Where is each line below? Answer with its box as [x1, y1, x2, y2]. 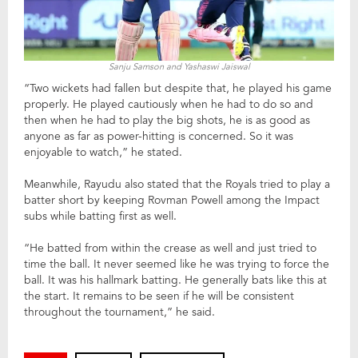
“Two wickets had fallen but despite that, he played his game [24, 81, 332, 97]
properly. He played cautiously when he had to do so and [24, 97, 313, 113]
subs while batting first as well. [24, 209, 177, 225]
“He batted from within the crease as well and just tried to [24, 241, 316, 257]
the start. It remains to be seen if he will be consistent [24, 288, 294, 304]
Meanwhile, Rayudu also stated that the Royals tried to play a [24, 177, 330, 193]
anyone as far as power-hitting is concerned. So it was [24, 129, 293, 145]
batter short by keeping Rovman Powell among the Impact [24, 193, 320, 209]
